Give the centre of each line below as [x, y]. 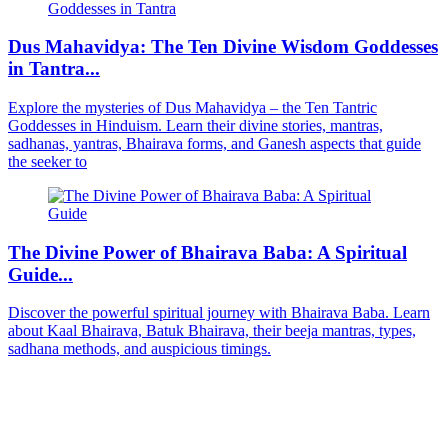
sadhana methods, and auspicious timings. [139, 349]
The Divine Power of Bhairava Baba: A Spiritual [207, 252]
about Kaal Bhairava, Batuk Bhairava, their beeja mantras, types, [212, 331]
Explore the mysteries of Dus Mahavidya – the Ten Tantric [192, 107]
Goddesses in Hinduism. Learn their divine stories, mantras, [195, 125]
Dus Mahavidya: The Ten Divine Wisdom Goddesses [223, 47]
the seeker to [47, 161]
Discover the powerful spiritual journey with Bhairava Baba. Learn [219, 313]
